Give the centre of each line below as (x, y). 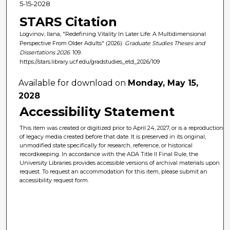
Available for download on (73, 83)
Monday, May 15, (163, 83)
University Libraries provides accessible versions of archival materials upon (120, 163)
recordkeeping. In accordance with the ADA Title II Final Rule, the (109, 154)
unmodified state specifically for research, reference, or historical (106, 146)
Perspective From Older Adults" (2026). (72, 43)
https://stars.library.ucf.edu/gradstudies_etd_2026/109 (89, 61)
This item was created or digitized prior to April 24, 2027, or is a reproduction (122, 128)
